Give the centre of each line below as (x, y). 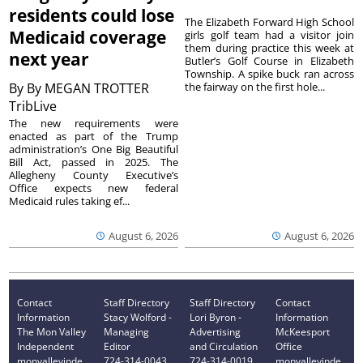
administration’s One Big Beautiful (94, 149)
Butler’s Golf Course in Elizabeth (269, 61)
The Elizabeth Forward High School (269, 22)
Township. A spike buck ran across (269, 74)
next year (49, 60)
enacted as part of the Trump (94, 137)
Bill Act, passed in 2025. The (94, 162)
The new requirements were (94, 124)
